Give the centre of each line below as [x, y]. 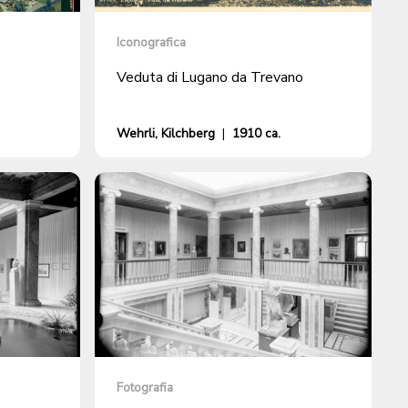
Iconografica [151, 43]
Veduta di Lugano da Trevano [210, 78]
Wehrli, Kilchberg [166, 134]
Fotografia [145, 387]
